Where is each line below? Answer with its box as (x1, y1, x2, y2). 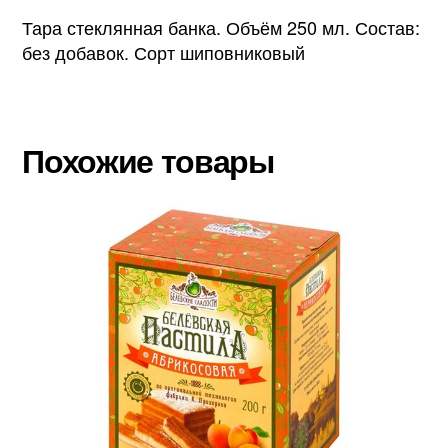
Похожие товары (22, 136, 274, 183)
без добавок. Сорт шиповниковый (22, 38, 306, 65)
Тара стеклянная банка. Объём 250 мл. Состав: (22, 13, 421, 40)
